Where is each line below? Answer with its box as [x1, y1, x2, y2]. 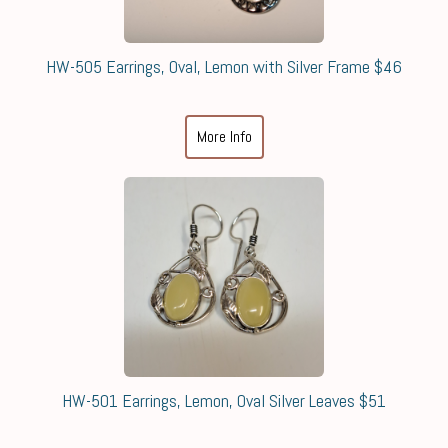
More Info [196, 126, 252, 147]
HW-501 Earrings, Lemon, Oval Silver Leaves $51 [62, 389, 386, 412]
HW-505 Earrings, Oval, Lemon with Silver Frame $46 [46, 55, 402, 78]
